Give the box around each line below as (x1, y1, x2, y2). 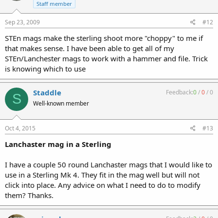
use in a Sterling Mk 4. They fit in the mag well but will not (5, 170, 200, 180)
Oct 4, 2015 (5, 124, 36, 132)
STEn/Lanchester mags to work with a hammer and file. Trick (5, 53, 208, 63)
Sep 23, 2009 (5, 18, 40, 26)
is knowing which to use (5, 63, 86, 73)
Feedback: (166, 88, 193, 96)
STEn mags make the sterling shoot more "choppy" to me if (5, 33, 203, 43)
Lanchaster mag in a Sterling (5, 139, 111, 149)
